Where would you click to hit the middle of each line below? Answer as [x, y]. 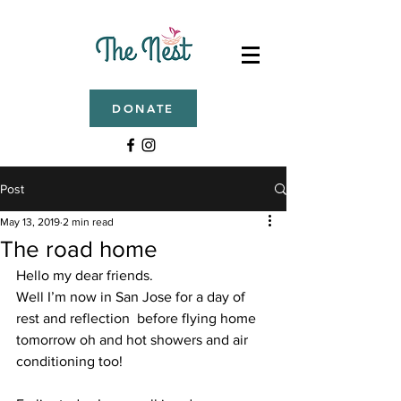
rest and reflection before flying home [138, 318]
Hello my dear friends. [86, 275]
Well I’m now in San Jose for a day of [132, 297]
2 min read [88, 222]
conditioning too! [71, 361]
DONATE [143, 108]
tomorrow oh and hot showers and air [134, 340]
